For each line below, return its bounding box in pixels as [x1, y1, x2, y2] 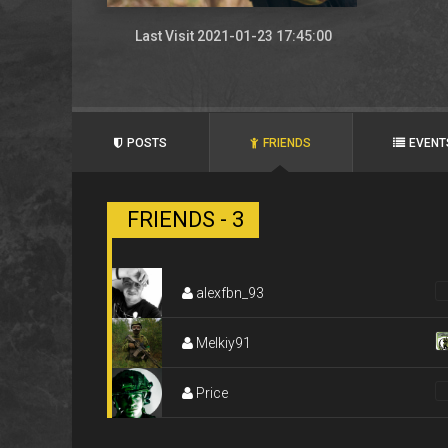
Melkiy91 [193, 335, 251, 351]
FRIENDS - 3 [127, 207, 244, 232]
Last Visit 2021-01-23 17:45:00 [135, 28, 332, 44]
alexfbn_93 [193, 285, 264, 301]
